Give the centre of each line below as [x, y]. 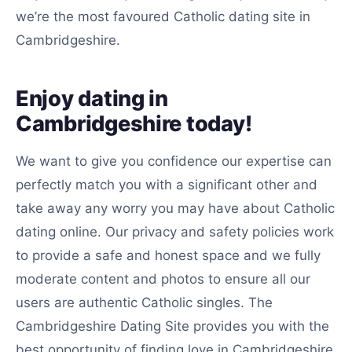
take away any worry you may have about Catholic [175, 208]
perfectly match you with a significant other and [167, 185]
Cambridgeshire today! [134, 124]
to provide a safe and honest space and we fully [168, 255]
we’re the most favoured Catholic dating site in [163, 16]
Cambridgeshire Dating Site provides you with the [172, 326]
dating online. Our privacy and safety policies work [175, 232]
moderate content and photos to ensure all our [163, 279]
